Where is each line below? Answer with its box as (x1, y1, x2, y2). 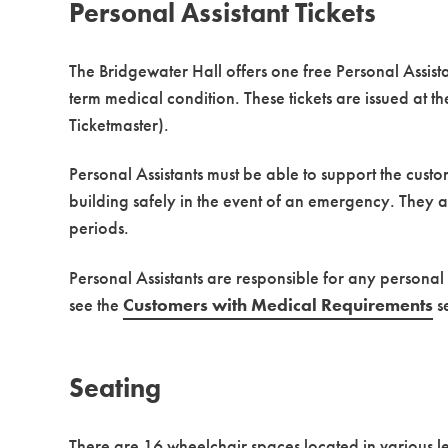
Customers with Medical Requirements (123, 292, 434, 316)
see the (69, 292, 124, 316)
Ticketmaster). (69, 112, 170, 136)
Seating (69, 370, 162, 406)
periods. (69, 216, 130, 240)
